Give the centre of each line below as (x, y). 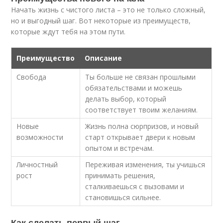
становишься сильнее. (123, 197)
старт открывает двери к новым (140, 137)
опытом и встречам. (120, 148)
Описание (104, 58)
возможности (40, 137)
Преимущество (46, 58)
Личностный (37, 165)
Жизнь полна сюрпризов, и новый (142, 126)
